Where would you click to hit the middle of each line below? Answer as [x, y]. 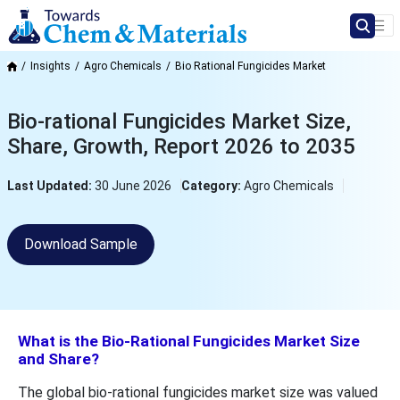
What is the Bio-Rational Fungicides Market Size [189, 342]
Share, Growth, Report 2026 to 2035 [181, 147]
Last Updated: [50, 186]
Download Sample [80, 245]
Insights [50, 67]
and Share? [58, 359]
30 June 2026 [133, 186]
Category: [212, 186]
